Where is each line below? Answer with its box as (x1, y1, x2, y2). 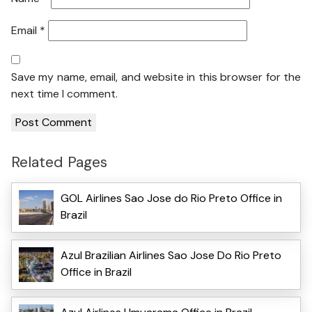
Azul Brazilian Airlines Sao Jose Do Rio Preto (61, 247, 281, 263)
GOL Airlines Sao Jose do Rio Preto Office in (61, 190, 282, 205)
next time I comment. (11, 86, 118, 102)
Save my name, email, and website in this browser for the (11, 70, 301, 85)
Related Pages (11, 152, 107, 173)
